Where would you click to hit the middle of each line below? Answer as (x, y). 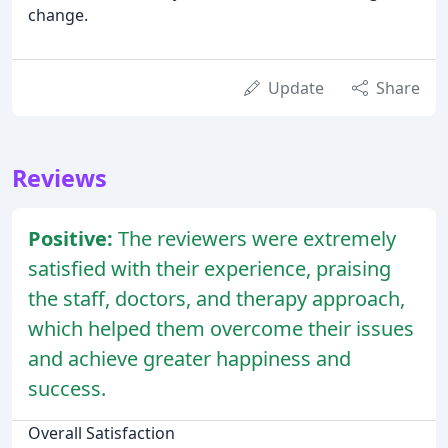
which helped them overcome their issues (221, 329)
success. (67, 389)
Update (296, 88)
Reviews (59, 178)
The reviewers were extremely (257, 239)
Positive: (73, 239)
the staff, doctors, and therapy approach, (216, 299)
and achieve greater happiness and (189, 359)
